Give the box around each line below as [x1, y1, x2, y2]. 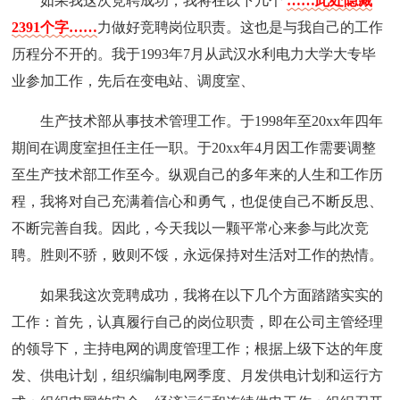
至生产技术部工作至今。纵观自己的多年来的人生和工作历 [12, 166, 384, 182]
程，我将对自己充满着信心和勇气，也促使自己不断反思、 [12, 193, 384, 209]
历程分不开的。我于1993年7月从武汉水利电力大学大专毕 [12, 46, 377, 62]
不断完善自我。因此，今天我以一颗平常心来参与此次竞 [12, 220, 370, 236]
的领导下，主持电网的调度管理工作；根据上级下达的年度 [12, 340, 384, 356]
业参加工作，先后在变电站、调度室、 [12, 72, 255, 88]
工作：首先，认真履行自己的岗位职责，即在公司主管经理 [12, 313, 384, 329]
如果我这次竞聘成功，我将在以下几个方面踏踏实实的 [40, 287, 384, 303]
